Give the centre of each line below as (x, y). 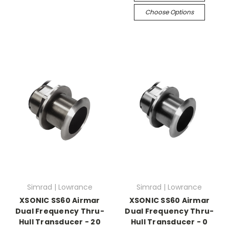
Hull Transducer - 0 (169, 222)
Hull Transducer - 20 (60, 222)
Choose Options (169, 12)
